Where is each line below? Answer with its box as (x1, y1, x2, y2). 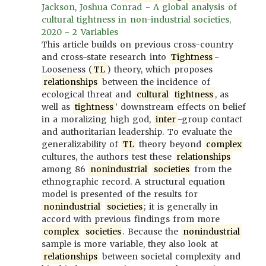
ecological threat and (42, 89, 135, 100)
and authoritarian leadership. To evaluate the (42, 126, 233, 137)
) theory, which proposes (106, 64, 213, 75)
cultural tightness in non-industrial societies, (42, 14, 231, 25)
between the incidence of (99, 77, 210, 87)
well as (42, 102, 74, 112)
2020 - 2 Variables (42, 27, 118, 37)
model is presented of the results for (42, 189, 198, 199)
